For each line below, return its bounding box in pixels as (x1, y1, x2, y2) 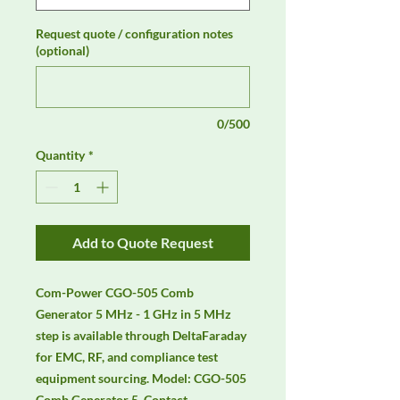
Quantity (36, 147, 85, 163)
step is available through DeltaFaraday (36, 328, 246, 344)
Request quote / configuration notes (36, 26, 233, 42)
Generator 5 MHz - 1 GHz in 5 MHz (36, 306, 231, 322)
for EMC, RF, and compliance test (36, 349, 218, 365)
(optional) (36, 43, 89, 59)
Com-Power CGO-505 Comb (36, 285, 194, 301)
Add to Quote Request (72, 234, 213, 252)
